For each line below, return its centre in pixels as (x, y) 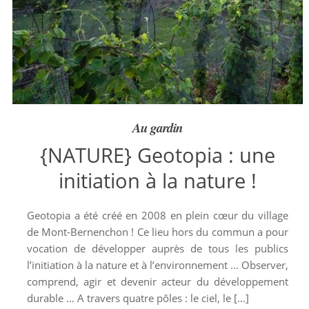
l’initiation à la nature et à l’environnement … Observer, (157, 265)
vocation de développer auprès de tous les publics (157, 248)
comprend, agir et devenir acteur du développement (157, 281)
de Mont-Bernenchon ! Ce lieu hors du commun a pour (157, 232)
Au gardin (157, 127)
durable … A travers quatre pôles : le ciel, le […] (138, 298)
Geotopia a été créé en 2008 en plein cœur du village (157, 215)
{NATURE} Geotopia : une (157, 155)
